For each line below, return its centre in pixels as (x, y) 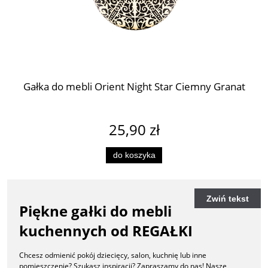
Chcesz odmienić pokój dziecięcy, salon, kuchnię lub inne (113, 255)
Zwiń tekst (228, 198)
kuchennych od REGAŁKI (106, 230)
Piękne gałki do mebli (95, 211)
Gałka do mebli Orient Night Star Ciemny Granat (134, 86)
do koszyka (134, 155)
